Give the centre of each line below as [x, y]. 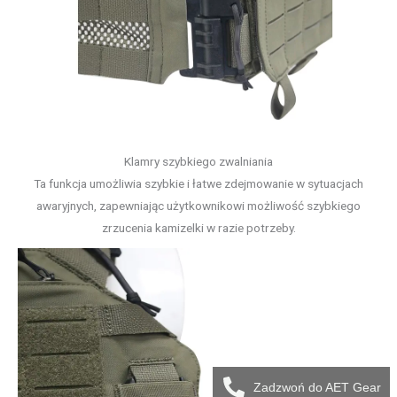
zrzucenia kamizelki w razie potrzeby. [198, 228]
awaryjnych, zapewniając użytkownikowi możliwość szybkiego [198, 206]
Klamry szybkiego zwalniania [198, 162]
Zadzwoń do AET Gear [317, 387]
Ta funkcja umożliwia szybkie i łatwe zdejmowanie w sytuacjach [198, 184]
